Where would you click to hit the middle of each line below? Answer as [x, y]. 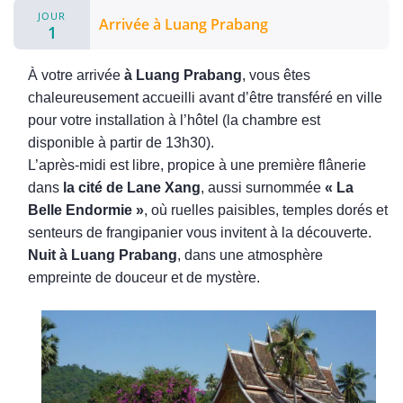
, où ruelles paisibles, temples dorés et [266, 210]
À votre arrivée [76, 76]
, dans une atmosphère [250, 255]
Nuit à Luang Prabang [103, 255]
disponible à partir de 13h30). [121, 143]
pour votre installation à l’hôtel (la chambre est [174, 121]
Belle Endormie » [86, 210]
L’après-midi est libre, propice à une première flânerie [197, 166]
